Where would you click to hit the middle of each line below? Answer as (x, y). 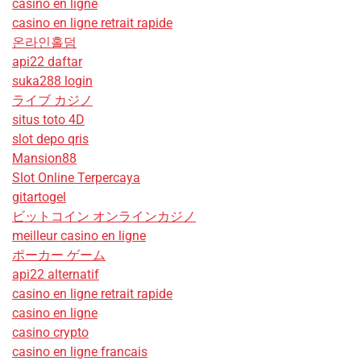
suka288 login (52, 81)
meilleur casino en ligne (79, 235)
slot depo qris (50, 139)
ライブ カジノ (52, 100)
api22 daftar (47, 61)
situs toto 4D (48, 119)
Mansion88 (44, 158)
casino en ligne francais (80, 351)
